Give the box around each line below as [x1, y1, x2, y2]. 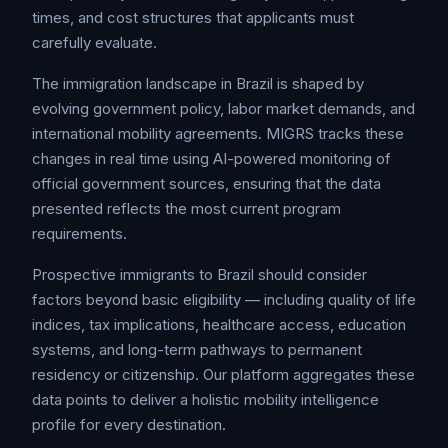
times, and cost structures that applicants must [32, 8, 354, 27]
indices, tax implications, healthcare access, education [32, 315, 406, 334]
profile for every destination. [32, 415, 226, 434]
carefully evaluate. [32, 33, 157, 52]
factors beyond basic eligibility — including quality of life [32, 290, 416, 309]
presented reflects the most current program [32, 199, 341, 218]
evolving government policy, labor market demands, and [32, 99, 415, 118]
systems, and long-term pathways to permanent [32, 340, 362, 359]
